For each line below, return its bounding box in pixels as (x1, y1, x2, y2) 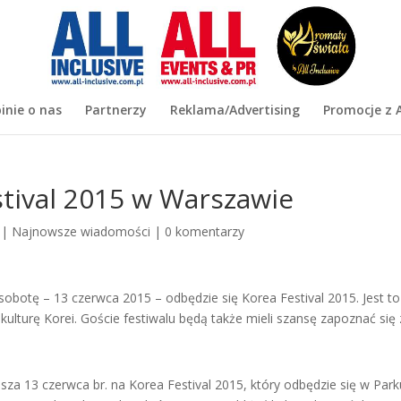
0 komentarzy (165, 223, 245, 240)
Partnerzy (84, 101, 147, 118)
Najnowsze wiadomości (12, 223, 151, 240)
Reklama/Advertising (169, 101, 300, 118)
